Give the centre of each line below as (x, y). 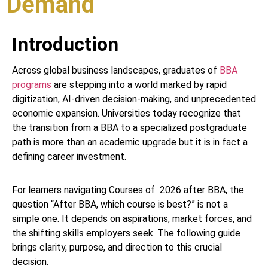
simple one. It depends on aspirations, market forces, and (132, 218)
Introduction (65, 44)
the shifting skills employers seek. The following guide (126, 233)
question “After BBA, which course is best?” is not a (120, 204)
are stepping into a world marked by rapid (139, 84)
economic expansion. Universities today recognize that (127, 113)
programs (32, 84)
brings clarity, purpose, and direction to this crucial (117, 247)
